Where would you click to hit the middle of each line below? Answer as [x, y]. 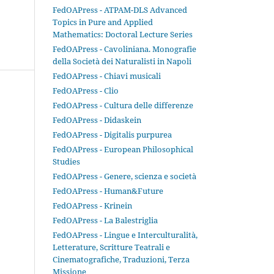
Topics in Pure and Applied [103, 22]
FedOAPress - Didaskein [97, 120]
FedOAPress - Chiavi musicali [107, 76]
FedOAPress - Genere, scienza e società [124, 176]
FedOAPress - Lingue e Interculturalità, [125, 235]
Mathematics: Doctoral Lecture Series [123, 35]
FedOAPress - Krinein [92, 206]
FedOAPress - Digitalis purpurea [112, 135]
